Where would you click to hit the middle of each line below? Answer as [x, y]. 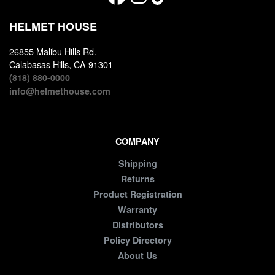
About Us [137, 256]
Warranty [137, 210]
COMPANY [137, 141]
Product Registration [137, 194]
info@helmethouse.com [60, 91]
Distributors [137, 225]
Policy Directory [137, 240]
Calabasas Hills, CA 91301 [61, 64]
